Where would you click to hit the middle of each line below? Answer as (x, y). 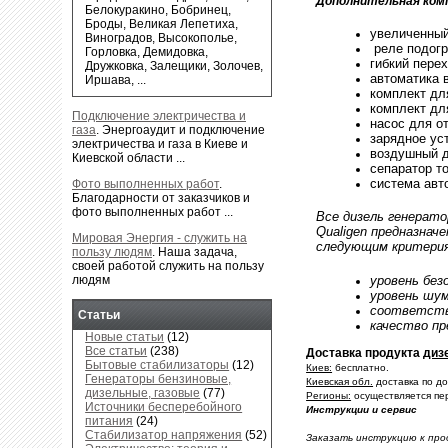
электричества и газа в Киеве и (160, 143)
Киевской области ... (128, 157)
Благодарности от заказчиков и (161, 197)
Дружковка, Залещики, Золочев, (174, 66)
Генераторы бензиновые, (158, 379)
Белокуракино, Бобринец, (158, 10)
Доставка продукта (365, 352)
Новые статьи (125, 337)
